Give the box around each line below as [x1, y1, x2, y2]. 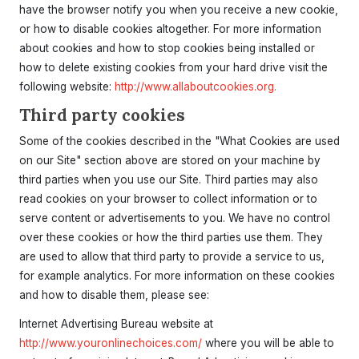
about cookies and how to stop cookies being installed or [19, 42, 315, 54]
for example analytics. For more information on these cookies [19, 269, 335, 282]
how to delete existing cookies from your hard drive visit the [19, 61, 328, 74]
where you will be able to [202, 337, 334, 349]
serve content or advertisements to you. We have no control [19, 212, 330, 224]
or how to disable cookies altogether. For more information [19, 22, 321, 35]
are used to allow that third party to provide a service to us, [19, 250, 325, 263]
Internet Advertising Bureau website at [19, 317, 213, 330]
